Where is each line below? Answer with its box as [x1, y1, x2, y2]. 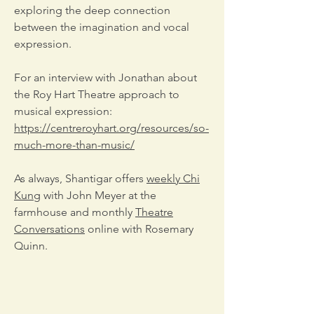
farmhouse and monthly [14, 205, 135, 219]
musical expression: [14, 104, 112, 118]
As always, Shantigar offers [14, 172, 146, 185]
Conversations [14, 222, 85, 235]
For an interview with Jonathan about [14, 71, 197, 84]
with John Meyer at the [41, 189, 156, 202]
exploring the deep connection [14, 4, 170, 17]
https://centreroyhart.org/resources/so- [14, 121, 209, 135]
